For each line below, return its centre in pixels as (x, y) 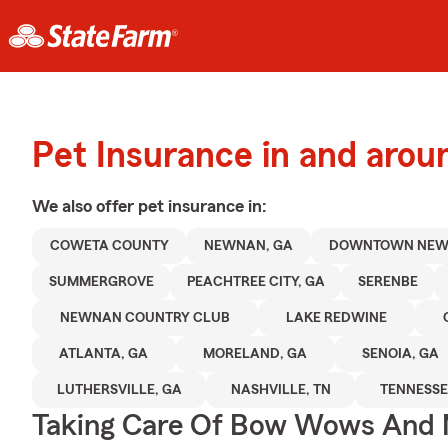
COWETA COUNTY (109, 246)
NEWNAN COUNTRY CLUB (145, 318)
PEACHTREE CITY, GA (255, 282)
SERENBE (387, 282)
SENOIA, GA (400, 354)
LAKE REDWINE (336, 318)
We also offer (85, 206)
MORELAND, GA (255, 354)
